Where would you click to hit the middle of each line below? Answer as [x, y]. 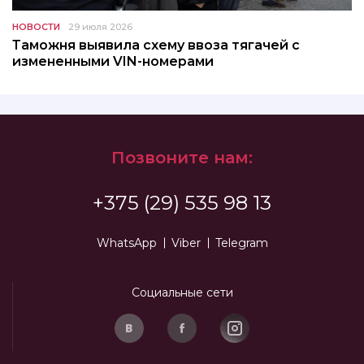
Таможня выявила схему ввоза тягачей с [156, 45]
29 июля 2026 [100, 27]
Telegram [241, 243]
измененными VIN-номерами [113, 62]
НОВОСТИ [36, 27]
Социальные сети [182, 293]
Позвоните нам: [182, 158]
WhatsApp [126, 243]
